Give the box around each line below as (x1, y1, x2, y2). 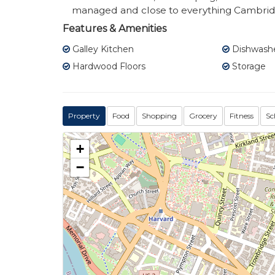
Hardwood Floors (70, 61, 145, 72)
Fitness (230, 111, 254, 121)
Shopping (142, 111, 177, 121)
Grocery (189, 111, 217, 121)
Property (68, 111, 100, 121)
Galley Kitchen (70, 44, 134, 55)
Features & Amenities (63, 23, 166, 35)
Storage (229, 61, 266, 72)
